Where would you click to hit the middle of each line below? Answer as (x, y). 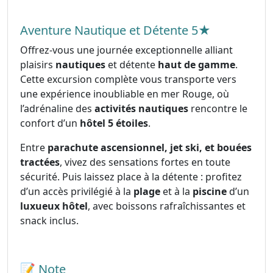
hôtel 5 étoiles (114, 123)
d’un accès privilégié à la (77, 191)
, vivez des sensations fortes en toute (145, 162)
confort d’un (50, 123)
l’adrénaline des (56, 108)
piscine (210, 191)
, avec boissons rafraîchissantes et (167, 206)
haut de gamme (197, 64)
